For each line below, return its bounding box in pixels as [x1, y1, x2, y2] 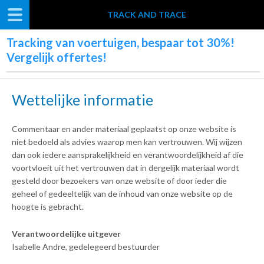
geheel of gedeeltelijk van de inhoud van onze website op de [12, 189, 233, 199]
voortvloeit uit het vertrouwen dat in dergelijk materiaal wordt [12, 163, 239, 173]
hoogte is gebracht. [12, 202, 84, 212]
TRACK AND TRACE [107, 9, 186, 19]
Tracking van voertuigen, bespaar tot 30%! [6, 35, 235, 49]
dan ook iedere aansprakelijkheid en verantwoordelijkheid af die [12, 150, 243, 160]
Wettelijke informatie [12, 91, 153, 108]
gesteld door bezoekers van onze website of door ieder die [12, 176, 227, 186]
